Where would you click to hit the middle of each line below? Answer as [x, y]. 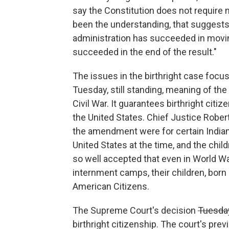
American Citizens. [111, 187]
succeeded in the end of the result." [145, 52]
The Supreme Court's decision [135, 211]
